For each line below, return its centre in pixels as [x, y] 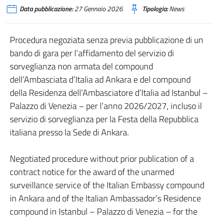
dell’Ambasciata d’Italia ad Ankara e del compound [100, 79]
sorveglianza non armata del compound [81, 66]
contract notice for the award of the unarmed [92, 172]
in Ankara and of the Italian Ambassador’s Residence [105, 198]
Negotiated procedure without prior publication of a [102, 159]
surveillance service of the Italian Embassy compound [107, 185]
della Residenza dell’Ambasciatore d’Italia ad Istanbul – [109, 93]
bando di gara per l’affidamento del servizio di [92, 53]
